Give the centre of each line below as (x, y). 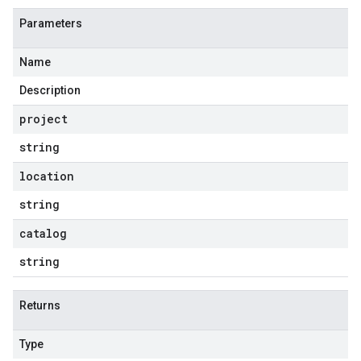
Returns (40, 305)
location (47, 176)
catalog (43, 233)
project (44, 119)
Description (50, 90)
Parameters (51, 23)
